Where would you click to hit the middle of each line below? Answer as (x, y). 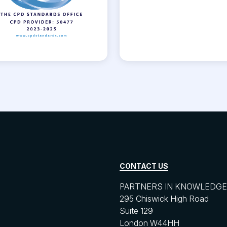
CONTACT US (144, 166)
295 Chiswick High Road (164, 199)
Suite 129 (136, 211)
